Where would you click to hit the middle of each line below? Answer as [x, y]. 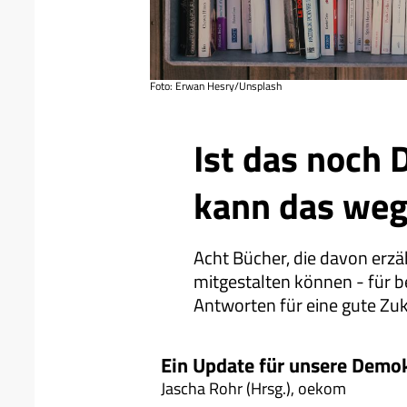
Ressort [167, 120]
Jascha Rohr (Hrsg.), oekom [255, 389]
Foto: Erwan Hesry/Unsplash [216, 86]
